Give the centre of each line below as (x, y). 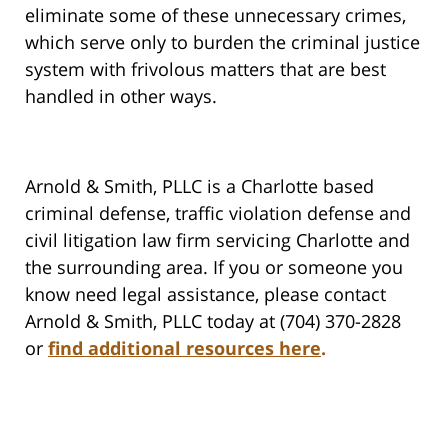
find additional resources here (184, 348)
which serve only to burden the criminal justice (222, 42)
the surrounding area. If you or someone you (214, 267)
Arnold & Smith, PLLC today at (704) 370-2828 (218, 321)
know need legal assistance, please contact (205, 294)
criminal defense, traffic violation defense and (218, 213)
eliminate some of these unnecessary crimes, (215, 15)
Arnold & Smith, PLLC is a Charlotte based (199, 186)
